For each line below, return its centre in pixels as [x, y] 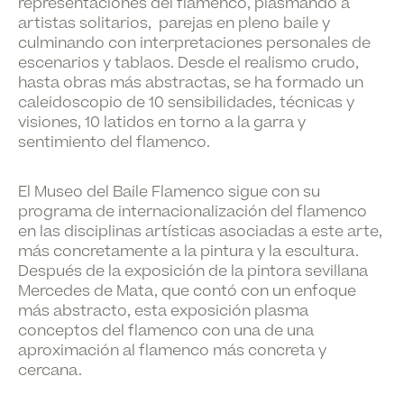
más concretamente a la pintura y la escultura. [188, 252]
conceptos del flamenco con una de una [166, 331]
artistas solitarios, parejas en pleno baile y [174, 23]
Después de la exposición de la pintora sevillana [193, 271]
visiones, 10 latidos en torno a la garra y [162, 123]
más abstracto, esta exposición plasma [163, 311]
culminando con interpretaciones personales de [194, 43]
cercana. [50, 371]
